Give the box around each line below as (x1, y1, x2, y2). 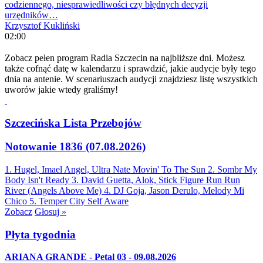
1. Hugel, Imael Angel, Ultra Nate (5, 164, 130, 174)
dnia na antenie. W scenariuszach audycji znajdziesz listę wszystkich (5, 73, 258, 84)
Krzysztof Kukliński (5, 21, 80, 31)
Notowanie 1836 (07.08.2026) (5, 140, 146, 153)
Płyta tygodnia (5, 228, 76, 241)
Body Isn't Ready (5, 174, 69, 185)
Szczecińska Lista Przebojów (5, 116, 141, 129)
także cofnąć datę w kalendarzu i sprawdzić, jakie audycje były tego (5, 63, 256, 73)
